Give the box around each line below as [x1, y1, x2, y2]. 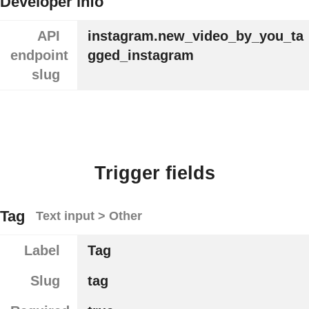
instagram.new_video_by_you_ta [87, 28, 303, 44]
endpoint [10, 48, 68, 63]
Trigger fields [94, 162, 215, 183]
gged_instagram [87, 48, 194, 63]
